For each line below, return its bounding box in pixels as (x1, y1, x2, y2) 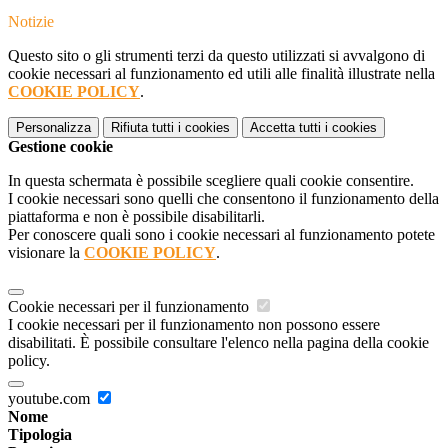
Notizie (8, 13, 54, 31)
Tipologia (8, 426, 72, 444)
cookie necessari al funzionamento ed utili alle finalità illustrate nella (8, 65, 435, 83)
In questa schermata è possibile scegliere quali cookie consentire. (8, 172, 414, 190)
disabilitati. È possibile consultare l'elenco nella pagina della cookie (8, 334, 429, 352)
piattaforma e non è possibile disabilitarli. (8, 208, 265, 226)
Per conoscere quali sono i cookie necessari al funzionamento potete (8, 226, 435, 244)
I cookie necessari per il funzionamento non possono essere (8, 316, 380, 334)
